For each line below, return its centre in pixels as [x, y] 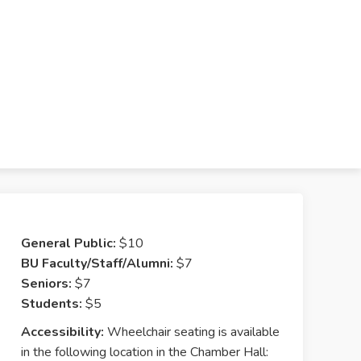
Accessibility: [62, 332]
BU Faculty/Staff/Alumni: [97, 263]
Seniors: [46, 284]
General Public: [68, 243]
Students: [52, 304]
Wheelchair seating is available [192, 332]
